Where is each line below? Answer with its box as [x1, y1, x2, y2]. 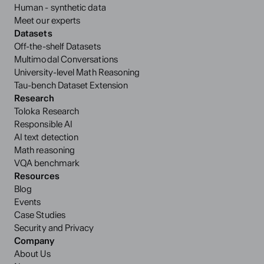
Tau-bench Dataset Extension [14, 80, 128, 91]
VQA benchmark [14, 157, 80, 169]
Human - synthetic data [14, 2, 106, 13]
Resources [14, 170, 60, 181]
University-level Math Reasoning [14, 67, 140, 78]
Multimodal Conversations [14, 54, 118, 65]
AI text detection [14, 131, 79, 143]
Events [14, 196, 41, 207]
